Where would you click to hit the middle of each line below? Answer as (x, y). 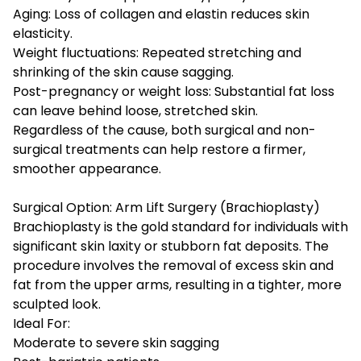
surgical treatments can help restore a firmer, (159, 149)
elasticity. (43, 33)
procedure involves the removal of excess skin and (173, 265)
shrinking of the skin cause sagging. (123, 72)
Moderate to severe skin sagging (116, 342)
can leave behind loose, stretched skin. (135, 110)
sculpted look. (57, 304)
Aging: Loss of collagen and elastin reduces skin (161, 14)
